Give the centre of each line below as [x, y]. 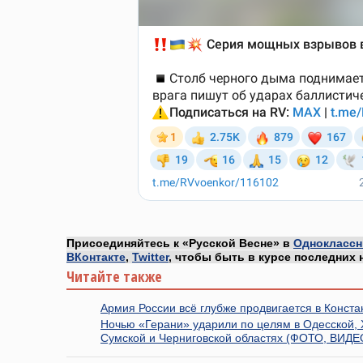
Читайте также [114, 276]
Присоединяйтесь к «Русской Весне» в [180, 243]
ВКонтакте [96, 256]
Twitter [150, 256]
